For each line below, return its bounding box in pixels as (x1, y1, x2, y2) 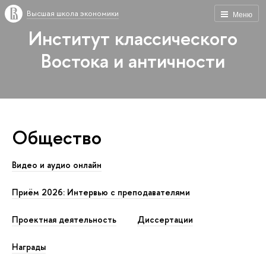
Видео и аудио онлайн (12, 159, 102, 171)
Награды (12, 241, 46, 254)
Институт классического (28, 25, 237, 51)
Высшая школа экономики (27, 8, 119, 18)
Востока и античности (41, 47, 225, 74)
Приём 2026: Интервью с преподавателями (12, 186, 190, 199)
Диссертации (137, 214, 194, 226)
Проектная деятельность (12, 214, 116, 226)
